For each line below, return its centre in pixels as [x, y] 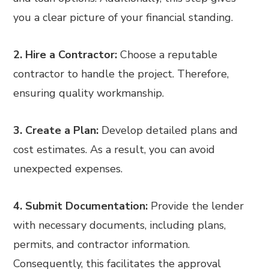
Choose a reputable [169, 54]
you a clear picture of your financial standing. [123, 17]
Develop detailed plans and [170, 130]
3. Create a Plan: [58, 130]
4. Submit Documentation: [82, 206]
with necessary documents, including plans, [120, 225]
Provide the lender [198, 206]
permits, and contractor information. [102, 244]
